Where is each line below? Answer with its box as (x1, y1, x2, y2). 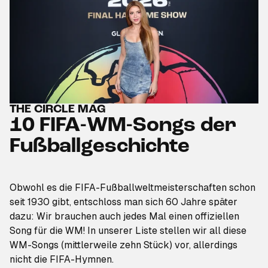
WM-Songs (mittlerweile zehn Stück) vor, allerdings (10, 239, 237, 251)
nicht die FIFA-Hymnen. (10, 253, 114, 265)
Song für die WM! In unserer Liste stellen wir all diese (10, 224, 246, 236)
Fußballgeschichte (10, 136, 190, 157)
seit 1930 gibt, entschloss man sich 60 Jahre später (10, 196, 237, 208)
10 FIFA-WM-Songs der (10, 115, 236, 136)
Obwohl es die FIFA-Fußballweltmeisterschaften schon (10, 181, 255, 193)
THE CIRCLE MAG (10, 103, 105, 115)
